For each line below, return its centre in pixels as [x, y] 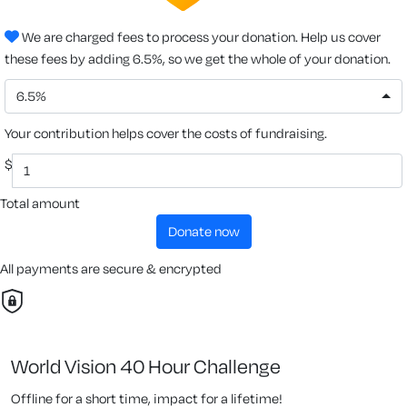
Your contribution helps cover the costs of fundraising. [166, 133]
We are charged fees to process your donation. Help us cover [200, 36]
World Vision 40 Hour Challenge [146, 366]
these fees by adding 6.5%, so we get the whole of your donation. [198, 58]
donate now [208, 231]
